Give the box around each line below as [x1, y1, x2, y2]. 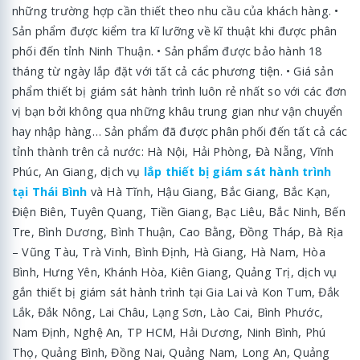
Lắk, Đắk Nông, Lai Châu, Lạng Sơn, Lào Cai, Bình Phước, [12, 305, 324, 321]
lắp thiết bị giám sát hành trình [143, 164, 332, 180]
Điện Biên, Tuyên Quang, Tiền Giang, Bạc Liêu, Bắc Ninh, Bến [12, 204, 346, 220]
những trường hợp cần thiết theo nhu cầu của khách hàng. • [12, 3, 339, 19]
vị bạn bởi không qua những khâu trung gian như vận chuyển [12, 104, 343, 120]
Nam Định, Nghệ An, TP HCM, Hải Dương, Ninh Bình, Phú [12, 325, 326, 341]
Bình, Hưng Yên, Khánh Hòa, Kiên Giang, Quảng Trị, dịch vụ [12, 264, 337, 280]
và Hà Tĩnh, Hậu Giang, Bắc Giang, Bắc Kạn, [87, 184, 331, 200]
